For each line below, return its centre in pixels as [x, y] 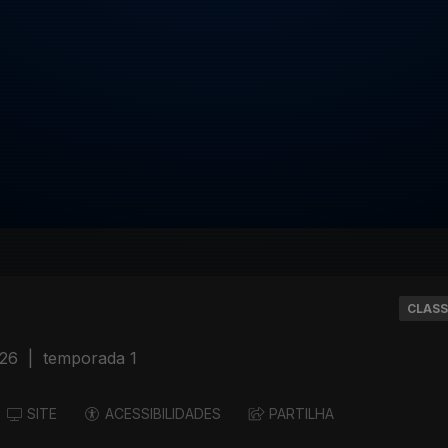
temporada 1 [90, 358]
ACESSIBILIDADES [163, 414]
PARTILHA [301, 414]
